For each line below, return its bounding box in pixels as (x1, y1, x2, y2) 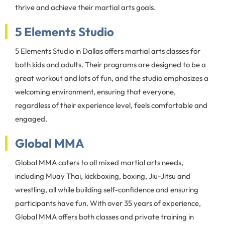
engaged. (15, 114, 47, 124)
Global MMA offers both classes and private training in (15, 211, 194, 221)
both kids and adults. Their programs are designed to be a (15, 59, 206, 69)
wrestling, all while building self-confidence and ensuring (15, 184, 198, 194)
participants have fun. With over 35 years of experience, (15, 198, 201, 208)
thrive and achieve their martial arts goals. (15, 2, 156, 12)
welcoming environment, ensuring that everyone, (15, 86, 176, 96)
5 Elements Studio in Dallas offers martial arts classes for (15, 46, 200, 56)
